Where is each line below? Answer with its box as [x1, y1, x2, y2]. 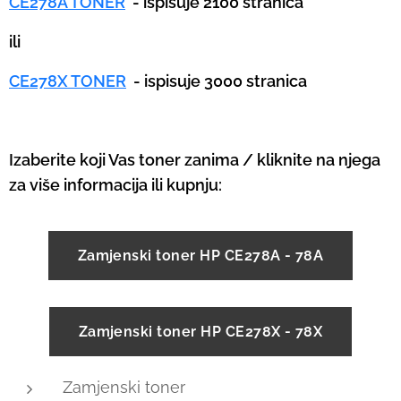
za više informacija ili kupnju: [9, 175, 222, 194]
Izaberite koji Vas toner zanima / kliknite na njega [9, 149, 380, 169]
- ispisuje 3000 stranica [133, 71, 307, 90]
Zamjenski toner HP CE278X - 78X [78, 322, 323, 340]
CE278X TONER [9, 71, 126, 90]
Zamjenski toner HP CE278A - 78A [77, 246, 324, 264]
